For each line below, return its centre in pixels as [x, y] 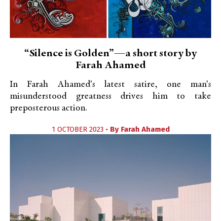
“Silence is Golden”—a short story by [110, 54]
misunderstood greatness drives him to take [110, 96]
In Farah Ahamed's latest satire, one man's [110, 85]
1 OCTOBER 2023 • [81, 129]
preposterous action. [49, 108]
